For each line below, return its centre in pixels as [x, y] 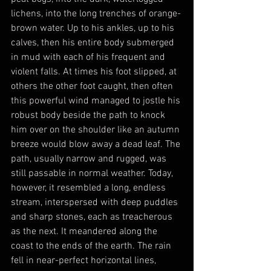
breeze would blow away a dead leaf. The [97, 144]
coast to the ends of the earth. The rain [92, 246]
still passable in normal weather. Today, [93, 173]
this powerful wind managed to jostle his [97, 101]
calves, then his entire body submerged [94, 43]
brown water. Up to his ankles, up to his [94, 28]
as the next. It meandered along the [85, 231]
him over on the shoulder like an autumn [96, 130]
